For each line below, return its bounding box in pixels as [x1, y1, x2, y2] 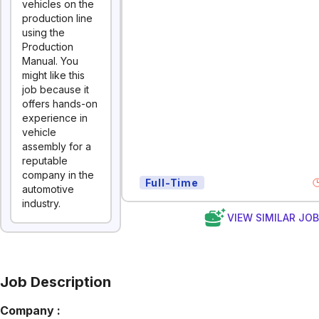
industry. [22, 197, 61, 209]
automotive [22, 183, 74, 195]
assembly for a [22, 140, 91, 152]
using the [22, 26, 65, 38]
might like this [22, 69, 85, 81]
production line [22, 12, 93, 24]
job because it [22, 83, 89, 95]
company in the [22, 169, 94, 181]
